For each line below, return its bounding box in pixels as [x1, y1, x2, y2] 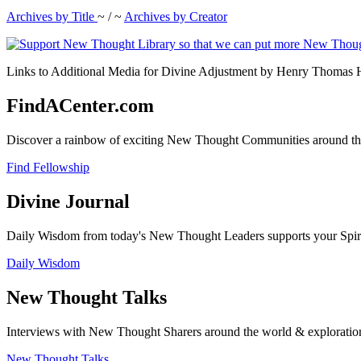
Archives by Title [6, 10, 98, 24]
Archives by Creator [124, 10, 227, 24]
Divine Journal [6, 190, 130, 212]
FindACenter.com [6, 94, 154, 116]
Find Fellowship [6, 160, 89, 174]
